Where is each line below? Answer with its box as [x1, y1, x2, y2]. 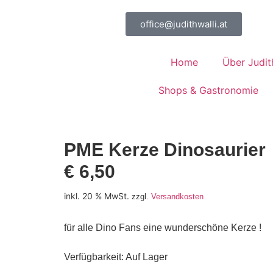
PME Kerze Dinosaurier [63, 140, 266, 160]
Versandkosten [151, 192, 204, 202]
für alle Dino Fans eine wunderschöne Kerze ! [63, 222, 261, 233]
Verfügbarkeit [63, 252, 121, 263]
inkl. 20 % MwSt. [63, 191, 129, 202]
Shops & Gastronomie [158, 84, 258, 96]
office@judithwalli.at [140, 18, 227, 30]
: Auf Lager [121, 252, 168, 263]
